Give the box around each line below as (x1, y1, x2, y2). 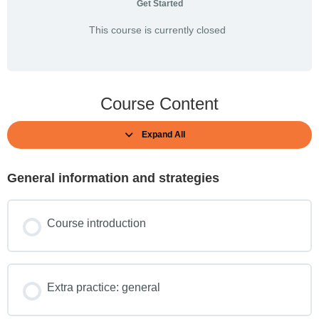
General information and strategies (7, 171, 219, 185)
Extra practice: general (47, 281, 160, 293)
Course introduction (47, 217, 146, 229)
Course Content (100, 94, 219, 113)
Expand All (142, 130, 185, 140)
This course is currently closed (88, 24, 226, 36)
